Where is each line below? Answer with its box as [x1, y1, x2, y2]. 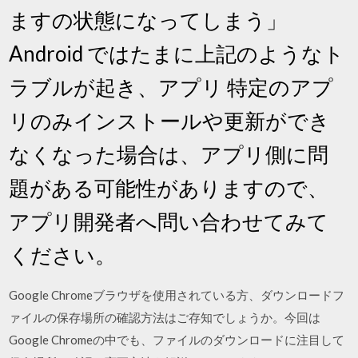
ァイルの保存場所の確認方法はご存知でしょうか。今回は [9, 309, 321, 324]
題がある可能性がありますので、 [9, 174, 329, 201]
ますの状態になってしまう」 [9, 6, 288, 33]
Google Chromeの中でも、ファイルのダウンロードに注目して [9, 332, 345, 347]
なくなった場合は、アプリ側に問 [9, 141, 329, 167]
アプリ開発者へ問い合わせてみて [9, 208, 329, 234]
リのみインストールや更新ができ [9, 107, 331, 133]
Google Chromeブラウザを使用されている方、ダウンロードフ [9, 287, 345, 302]
